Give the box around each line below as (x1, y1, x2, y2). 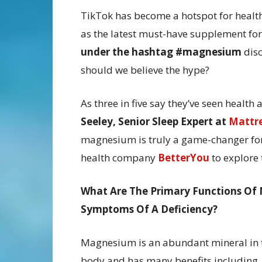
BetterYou (158, 151, 209, 165)
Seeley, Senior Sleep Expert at (81, 115, 226, 129)
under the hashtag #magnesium (81, 45, 242, 59)
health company (81, 151, 156, 165)
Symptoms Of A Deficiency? (81, 202, 218, 216)
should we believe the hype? (81, 63, 209, 77)
